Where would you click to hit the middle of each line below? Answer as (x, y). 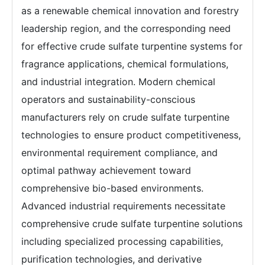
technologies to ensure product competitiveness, (131, 135)
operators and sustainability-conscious (108, 99)
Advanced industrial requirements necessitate (123, 206)
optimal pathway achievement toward (106, 170)
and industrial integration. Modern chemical (118, 81)
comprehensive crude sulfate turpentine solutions (132, 223)
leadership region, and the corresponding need (126, 28)
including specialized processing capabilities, (122, 241)
